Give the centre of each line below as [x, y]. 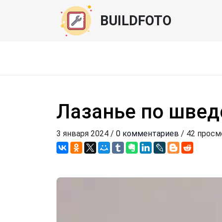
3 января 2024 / [86, 134]
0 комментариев [147, 134]
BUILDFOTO [136, 21]
